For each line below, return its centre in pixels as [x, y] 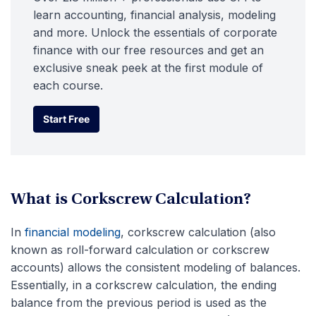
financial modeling [73, 232]
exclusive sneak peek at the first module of [148, 68]
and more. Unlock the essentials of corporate [155, 32]
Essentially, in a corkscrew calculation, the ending [144, 285]
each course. [68, 85]
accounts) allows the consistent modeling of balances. [156, 267]
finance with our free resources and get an [148, 50]
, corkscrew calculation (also [198, 232]
